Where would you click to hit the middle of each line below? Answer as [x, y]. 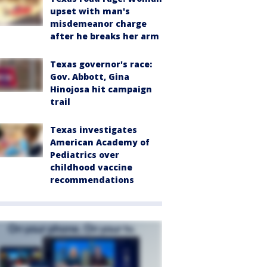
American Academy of [100, 142]
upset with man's [90, 11]
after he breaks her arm [105, 36]
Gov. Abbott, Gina [90, 77]
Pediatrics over [85, 155]
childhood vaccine [91, 167]
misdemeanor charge [98, 24]
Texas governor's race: [101, 64]
